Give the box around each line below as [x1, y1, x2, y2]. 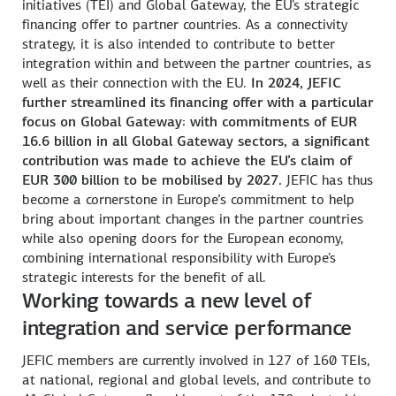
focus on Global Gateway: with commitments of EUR [22, 112, 358, 132]
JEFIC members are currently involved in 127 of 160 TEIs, [22, 351, 371, 370]
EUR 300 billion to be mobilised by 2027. [22, 171, 283, 190]
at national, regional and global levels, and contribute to [22, 370, 372, 390]
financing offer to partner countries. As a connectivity [22, 15, 348, 34]
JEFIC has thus [282, 171, 374, 190]
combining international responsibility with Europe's [22, 248, 337, 268]
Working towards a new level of [22, 287, 311, 315]
